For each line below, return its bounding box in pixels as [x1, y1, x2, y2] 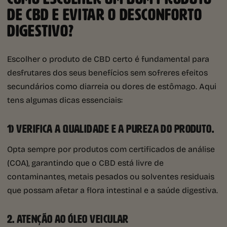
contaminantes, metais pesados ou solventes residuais [7, 170, 214, 182]
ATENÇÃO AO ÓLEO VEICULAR [17, 213, 129, 225]
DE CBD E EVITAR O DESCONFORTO [7, 6, 202, 24]
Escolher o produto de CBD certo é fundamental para [7, 53, 209, 65]
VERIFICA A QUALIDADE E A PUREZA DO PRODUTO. [16, 123, 214, 135]
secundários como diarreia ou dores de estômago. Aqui [7, 80, 216, 92]
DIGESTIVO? [7, 22, 74, 40]
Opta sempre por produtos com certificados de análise [7, 143, 215, 155]
